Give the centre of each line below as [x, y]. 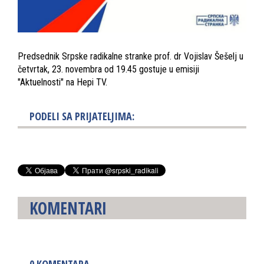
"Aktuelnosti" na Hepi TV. [62, 82]
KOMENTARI [68, 208]
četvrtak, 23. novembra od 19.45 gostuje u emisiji [108, 69]
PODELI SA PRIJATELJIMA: [82, 116]
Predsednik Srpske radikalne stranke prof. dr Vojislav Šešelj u [131, 56]
